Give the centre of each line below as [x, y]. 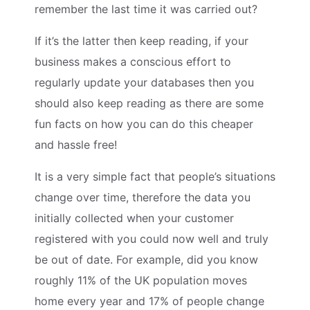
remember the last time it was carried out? [146, 9]
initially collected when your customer [134, 218]
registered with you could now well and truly [152, 238]
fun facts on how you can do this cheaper [144, 124]
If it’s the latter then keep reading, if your [142, 40]
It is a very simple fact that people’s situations [155, 176]
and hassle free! [76, 144]
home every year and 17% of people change [149, 301]
